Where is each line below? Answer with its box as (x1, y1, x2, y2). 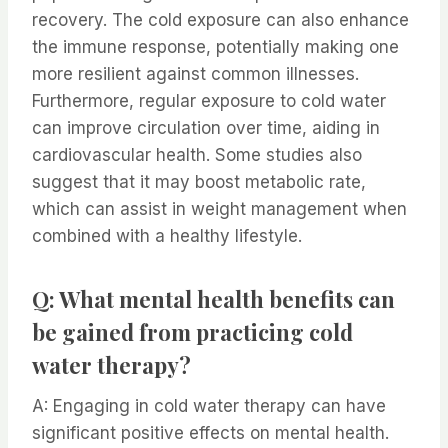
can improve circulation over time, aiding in (32, 118, 380, 139)
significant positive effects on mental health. (32, 423, 389, 444)
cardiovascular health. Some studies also (32, 145, 362, 166)
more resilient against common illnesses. (32, 64, 359, 85)
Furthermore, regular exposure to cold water (32, 91, 386, 112)
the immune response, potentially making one (32, 37, 399, 58)
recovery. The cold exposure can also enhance (32, 10, 409, 31)
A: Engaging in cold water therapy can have (32, 396, 386, 417)
